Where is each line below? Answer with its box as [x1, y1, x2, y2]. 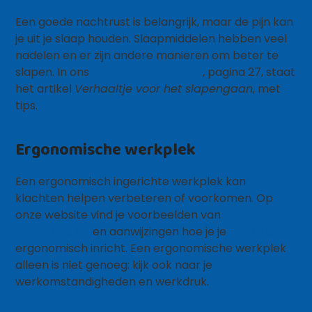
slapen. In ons [15, 64, 93, 80]
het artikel [15, 81, 75, 97]
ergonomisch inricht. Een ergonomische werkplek [15, 240, 287, 256]
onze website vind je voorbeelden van [15, 207, 221, 223]
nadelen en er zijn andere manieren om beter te [15, 47, 279, 63]
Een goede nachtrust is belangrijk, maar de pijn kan [15, 14, 294, 30]
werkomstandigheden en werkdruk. [15, 274, 210, 290]
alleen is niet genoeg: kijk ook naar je [15, 257, 213, 273]
